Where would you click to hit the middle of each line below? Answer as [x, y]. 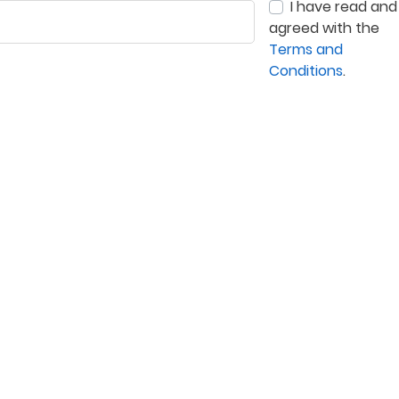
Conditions [306, 71]
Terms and [306, 49]
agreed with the [324, 28]
